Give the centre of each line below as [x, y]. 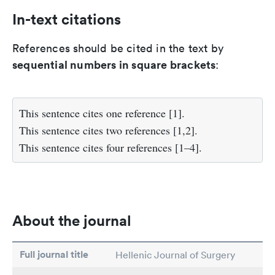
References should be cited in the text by [118, 48]
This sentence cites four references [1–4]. [110, 148]
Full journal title [54, 255]
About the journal [72, 221]
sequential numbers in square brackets [114, 65]
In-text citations [67, 19]
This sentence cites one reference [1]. [102, 113]
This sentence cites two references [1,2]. [108, 130]
